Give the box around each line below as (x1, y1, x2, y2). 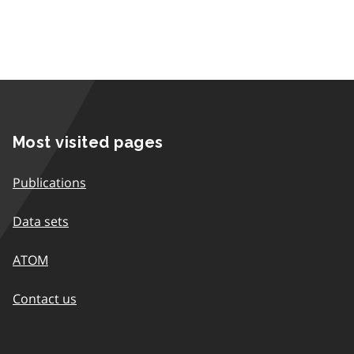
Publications (13, 173, 86, 191)
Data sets (13, 212, 69, 230)
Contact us (13, 289, 77, 307)
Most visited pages (13, 132, 164, 152)
